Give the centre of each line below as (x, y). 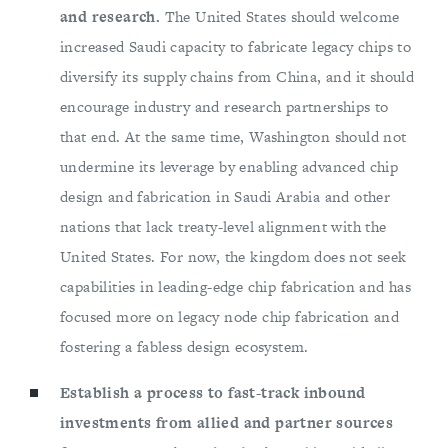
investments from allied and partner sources (227, 423)
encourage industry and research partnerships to (224, 107)
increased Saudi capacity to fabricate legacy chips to (236, 47)
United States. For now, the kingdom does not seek (233, 257)
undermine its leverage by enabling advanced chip (229, 167)
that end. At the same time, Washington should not (233, 137)
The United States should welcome (282, 17)
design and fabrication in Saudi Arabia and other (225, 197)
